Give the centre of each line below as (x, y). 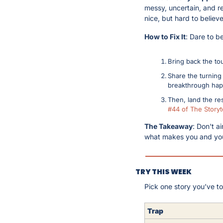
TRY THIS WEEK (164, 171)
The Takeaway (168, 126)
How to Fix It (165, 36)
